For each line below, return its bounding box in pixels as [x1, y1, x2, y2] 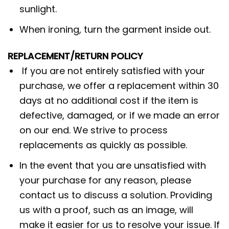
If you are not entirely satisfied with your [19, 64, 205, 78]
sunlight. [19, 3, 57, 16]
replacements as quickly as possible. [19, 139, 188, 152]
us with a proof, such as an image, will [19, 203, 194, 217]
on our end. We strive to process [19, 124, 168, 137]
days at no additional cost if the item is [19, 94, 199, 107]
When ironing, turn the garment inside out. [19, 23, 211, 36]
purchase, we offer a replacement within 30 [19, 79, 219, 93]
